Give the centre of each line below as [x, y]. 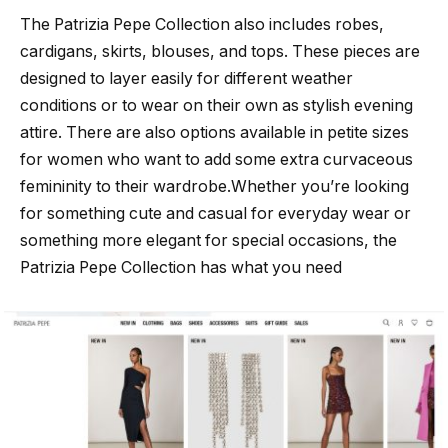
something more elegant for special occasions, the [208, 241]
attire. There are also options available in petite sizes [214, 133]
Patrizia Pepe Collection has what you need [181, 268]
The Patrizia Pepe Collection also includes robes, [202, 25]
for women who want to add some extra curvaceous [216, 160]
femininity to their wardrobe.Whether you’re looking [214, 187]
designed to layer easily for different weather [186, 79]
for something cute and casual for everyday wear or [215, 214]
